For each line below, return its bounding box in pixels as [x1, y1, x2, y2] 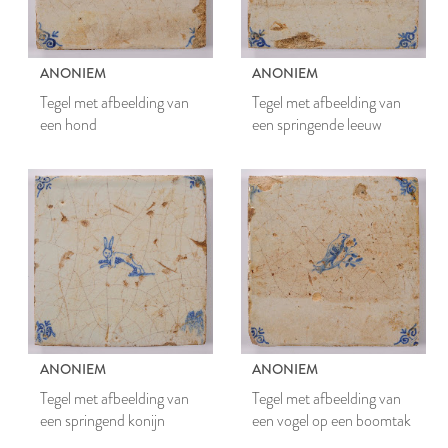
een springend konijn [39, 408, 165, 432]
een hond [39, 113, 97, 137]
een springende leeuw [252, 113, 383, 137]
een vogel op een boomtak [252, 408, 412, 432]
